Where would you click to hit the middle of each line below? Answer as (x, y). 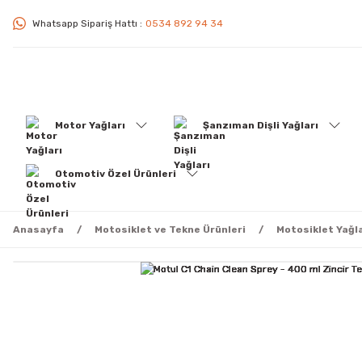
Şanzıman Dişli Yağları (261, 125)
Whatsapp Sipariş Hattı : (87, 23)
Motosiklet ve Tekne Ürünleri (170, 229)
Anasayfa (38, 229)
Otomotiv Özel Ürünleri (116, 174)
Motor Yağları (90, 125)
